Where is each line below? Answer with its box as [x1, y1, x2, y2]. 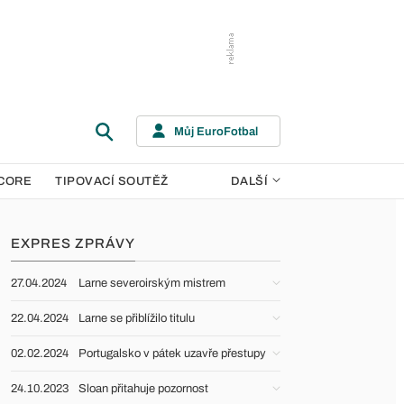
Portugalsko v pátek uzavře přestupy [78, 347, 266, 360]
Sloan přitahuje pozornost [78, 382, 208, 395]
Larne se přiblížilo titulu [78, 312, 195, 325]
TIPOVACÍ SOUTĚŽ [55, 175, 169, 188]
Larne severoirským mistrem [78, 277, 225, 289]
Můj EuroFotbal [174, 124, 258, 138]
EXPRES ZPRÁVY [11, 236, 135, 251]
